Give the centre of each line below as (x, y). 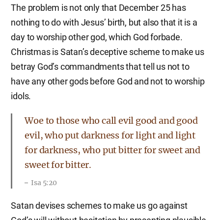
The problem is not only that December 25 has (98, 8)
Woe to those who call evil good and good (111, 121)
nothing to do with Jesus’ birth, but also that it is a (104, 22)
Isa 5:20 (44, 183)
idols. (21, 96)
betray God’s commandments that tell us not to (100, 67)
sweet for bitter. (58, 165)
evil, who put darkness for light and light (110, 135)
